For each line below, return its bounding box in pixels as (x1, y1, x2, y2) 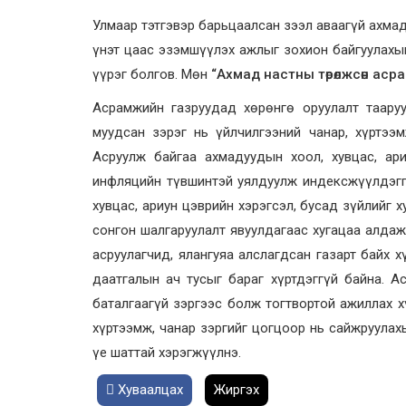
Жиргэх (214, 382, 259, 399)
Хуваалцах (114, 382, 183, 399)
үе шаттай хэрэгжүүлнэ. (92, 344, 241, 362)
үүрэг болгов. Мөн (92, 66, 211, 83)
